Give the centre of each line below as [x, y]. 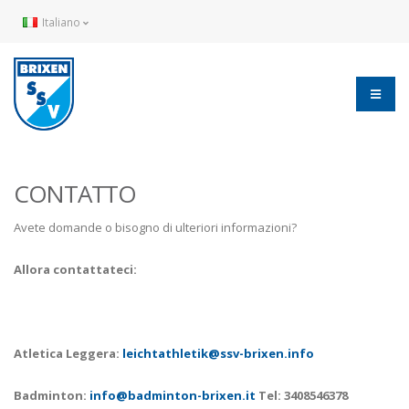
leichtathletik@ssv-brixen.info [218, 353]
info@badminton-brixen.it [173, 395]
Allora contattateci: [75, 269]
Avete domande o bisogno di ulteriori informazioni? [155, 227]
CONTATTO [75, 194]
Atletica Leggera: [68, 353]
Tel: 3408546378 [302, 395]
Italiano [61, 21]
